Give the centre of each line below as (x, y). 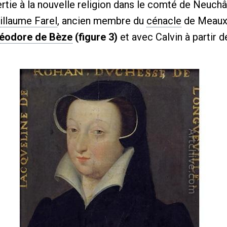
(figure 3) (95, 37)
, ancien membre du (102, 21)
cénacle (164, 21)
